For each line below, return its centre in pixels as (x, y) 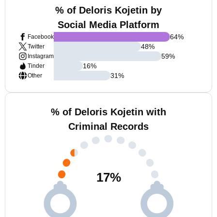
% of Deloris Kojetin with (108, 112)
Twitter (36, 46)
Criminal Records (108, 126)
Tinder (36, 66)
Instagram (41, 56)
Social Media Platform (108, 25)
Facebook (41, 37)
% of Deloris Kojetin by (108, 10)
